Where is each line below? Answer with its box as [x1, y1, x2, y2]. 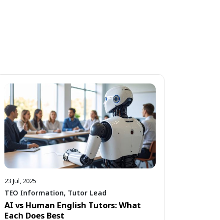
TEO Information [4, 188, 64, 198]
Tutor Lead [67, 188, 107, 198]
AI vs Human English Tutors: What [4, 199, 141, 211]
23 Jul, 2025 [4, 176, 36, 185]
